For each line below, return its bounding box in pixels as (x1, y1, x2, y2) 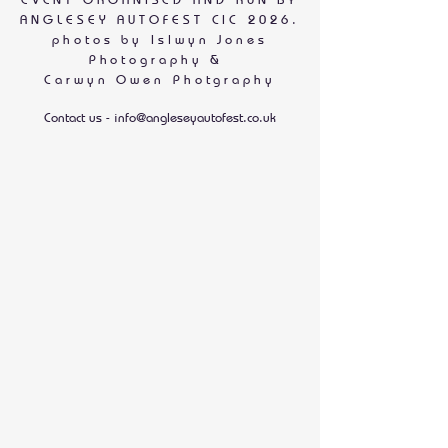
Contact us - (44, 109, 114, 125)
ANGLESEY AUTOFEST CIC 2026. (20, 11, 300, 27)
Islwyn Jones (143, 31, 268, 47)
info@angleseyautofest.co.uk (114, 109, 276, 125)
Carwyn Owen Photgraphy (44, 71, 276, 87)
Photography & (88, 51, 232, 67)
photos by (52, 31, 144, 47)
